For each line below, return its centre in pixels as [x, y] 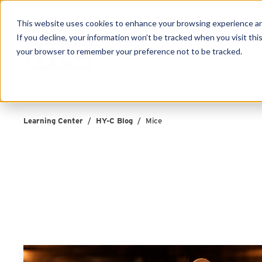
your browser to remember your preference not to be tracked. [129, 51]
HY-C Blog [114, 120]
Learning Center [53, 120]
